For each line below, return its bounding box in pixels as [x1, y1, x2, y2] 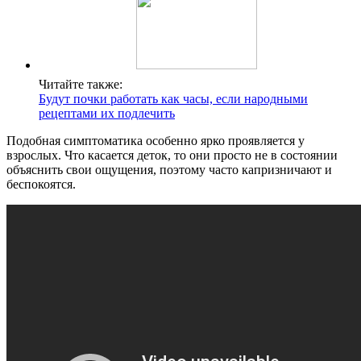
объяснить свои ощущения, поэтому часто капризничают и [6, 163, 332, 177]
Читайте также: [39, 77, 122, 92]
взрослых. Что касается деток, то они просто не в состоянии [6, 148, 338, 163]
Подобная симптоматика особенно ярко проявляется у [6, 134, 305, 148]
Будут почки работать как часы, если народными [39, 92, 308, 106]
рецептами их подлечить [39, 106, 175, 121]
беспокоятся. [6, 177, 76, 192]
